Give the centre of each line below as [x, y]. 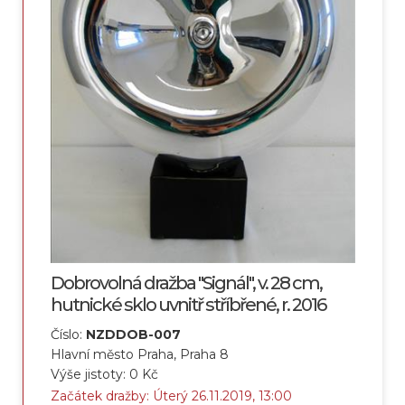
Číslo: [68, 335]
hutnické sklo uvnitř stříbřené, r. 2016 [188, 305]
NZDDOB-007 [133, 335]
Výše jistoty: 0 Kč [104, 375]
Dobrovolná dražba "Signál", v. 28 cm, [186, 283]
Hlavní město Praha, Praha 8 [140, 355]
